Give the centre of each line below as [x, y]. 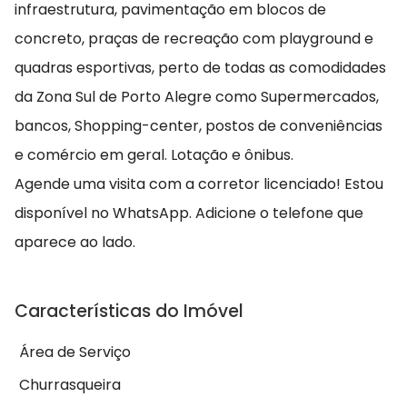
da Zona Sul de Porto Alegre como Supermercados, [197, 97]
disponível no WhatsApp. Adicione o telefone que [189, 213]
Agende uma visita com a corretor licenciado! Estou [199, 184]
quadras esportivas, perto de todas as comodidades [200, 68]
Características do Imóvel [129, 312]
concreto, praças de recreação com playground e [194, 39]
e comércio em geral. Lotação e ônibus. [154, 155]
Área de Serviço [75, 352]
